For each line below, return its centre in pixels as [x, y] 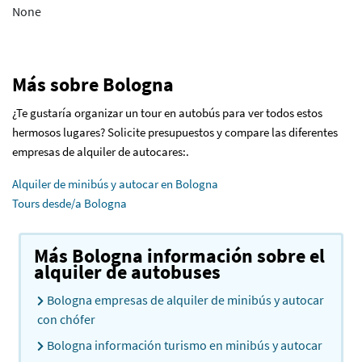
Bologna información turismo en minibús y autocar [185, 345]
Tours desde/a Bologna [69, 204]
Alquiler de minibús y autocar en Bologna [115, 184]
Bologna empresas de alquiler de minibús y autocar [185, 300]
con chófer [66, 320]
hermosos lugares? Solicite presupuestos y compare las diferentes [175, 133]
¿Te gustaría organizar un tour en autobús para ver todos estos [167, 113]
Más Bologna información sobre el [179, 256]
